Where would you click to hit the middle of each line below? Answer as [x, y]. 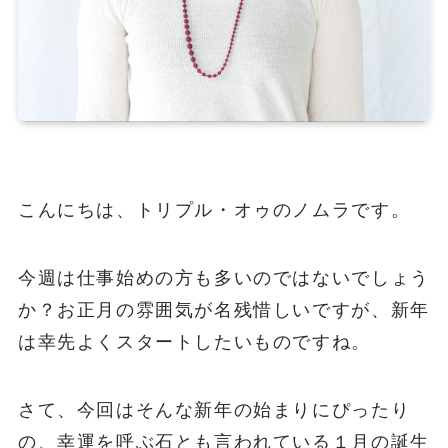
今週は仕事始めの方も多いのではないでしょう [223, 277]
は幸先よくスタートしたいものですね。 [194, 341]
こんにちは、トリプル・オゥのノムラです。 [214, 209]
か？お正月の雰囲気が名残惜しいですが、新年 [223, 309]
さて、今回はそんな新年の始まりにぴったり [214, 409]
